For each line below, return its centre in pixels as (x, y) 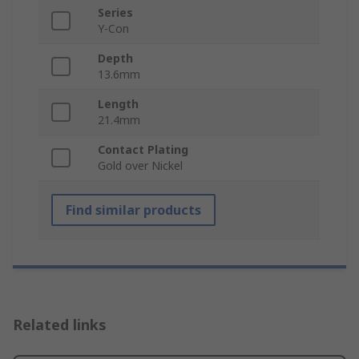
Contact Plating (143, 150)
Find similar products (133, 210)
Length (118, 104)
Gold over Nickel (140, 166)
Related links (60, 325)
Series (115, 13)
